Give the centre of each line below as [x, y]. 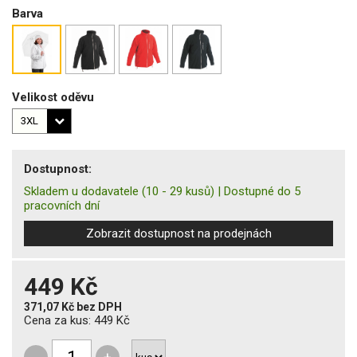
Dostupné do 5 [262, 191]
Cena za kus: [59, 320]
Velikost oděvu [53, 97]
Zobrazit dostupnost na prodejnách [178, 233]
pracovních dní [62, 205]
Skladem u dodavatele [81, 191]
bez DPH [99, 306]
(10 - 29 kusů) [178, 191]
